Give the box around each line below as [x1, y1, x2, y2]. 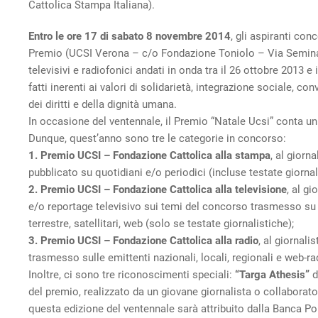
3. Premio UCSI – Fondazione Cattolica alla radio [28, 234, 258, 247]
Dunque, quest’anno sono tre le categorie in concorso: [28, 132, 286, 145]
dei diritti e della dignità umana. [28, 98, 177, 111]
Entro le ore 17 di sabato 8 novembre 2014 [28, 30, 231, 43]
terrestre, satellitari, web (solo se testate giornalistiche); [28, 217, 294, 230]
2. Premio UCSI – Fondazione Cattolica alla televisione [28, 183, 287, 196]
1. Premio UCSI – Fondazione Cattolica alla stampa [28, 149, 270, 162]
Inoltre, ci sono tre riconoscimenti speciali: [28, 268, 235, 281]
